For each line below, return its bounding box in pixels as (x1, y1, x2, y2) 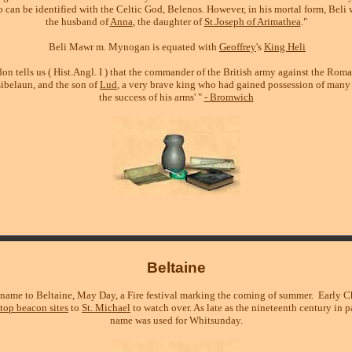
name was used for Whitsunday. (109, 314, 243, 326)
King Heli (264, 41, 306, 53)
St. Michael (82, 302, 130, 313)
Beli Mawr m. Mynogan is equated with (46, 41, 219, 53)
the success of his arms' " (98, 91, 204, 104)
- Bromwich (203, 91, 254, 104)
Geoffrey (219, 41, 256, 53)
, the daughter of (132, 16, 204, 28)
